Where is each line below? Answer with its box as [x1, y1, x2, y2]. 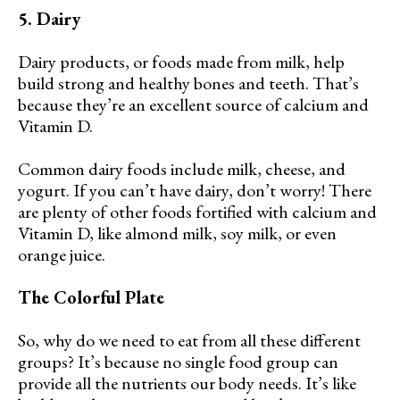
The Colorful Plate [18, 285, 164, 309]
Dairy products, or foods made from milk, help [18, 49, 345, 73]
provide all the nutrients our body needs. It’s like [18, 371, 356, 395]
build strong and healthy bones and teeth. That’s [18, 71, 359, 95]
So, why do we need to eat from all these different [18, 328, 361, 352]
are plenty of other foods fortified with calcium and [18, 199, 377, 223]
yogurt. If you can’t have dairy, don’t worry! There [18, 178, 371, 202]
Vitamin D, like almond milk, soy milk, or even [18, 221, 337, 245]
